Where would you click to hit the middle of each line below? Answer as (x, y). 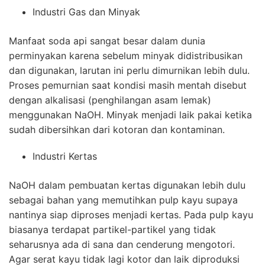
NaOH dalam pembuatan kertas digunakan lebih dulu (127, 185)
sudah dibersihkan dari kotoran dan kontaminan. (117, 130)
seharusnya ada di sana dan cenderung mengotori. (122, 245)
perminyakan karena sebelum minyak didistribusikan (126, 56)
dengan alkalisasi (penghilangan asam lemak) (110, 100)
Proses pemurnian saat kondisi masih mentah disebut (128, 85)
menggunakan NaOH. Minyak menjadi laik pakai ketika (130, 115)
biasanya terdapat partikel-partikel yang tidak (112, 230)
